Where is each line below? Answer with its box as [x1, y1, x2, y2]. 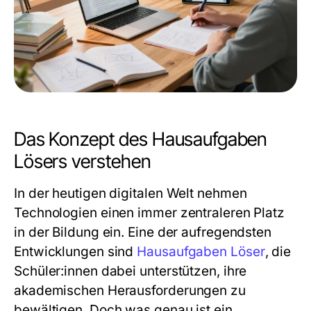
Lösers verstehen [14, 150, 151, 173]
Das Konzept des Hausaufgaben [14, 128, 268, 151]
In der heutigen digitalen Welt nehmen [14, 185, 247, 201]
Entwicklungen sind [14, 244, 137, 260]
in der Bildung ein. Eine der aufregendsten [14, 224, 272, 240]
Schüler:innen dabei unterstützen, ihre [14, 263, 247, 279]
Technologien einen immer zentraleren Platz [14, 205, 285, 221]
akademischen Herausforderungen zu [14, 283, 246, 299]
